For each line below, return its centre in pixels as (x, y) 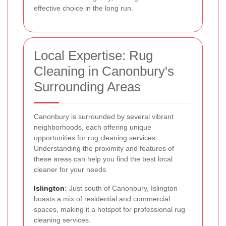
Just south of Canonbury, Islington (122, 188)
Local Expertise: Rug (93, 56)
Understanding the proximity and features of (104, 149)
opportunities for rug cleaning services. (96, 138)
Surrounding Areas (87, 87)
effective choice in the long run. (83, 8)
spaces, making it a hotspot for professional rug (109, 210)
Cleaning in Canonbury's (104, 71)
